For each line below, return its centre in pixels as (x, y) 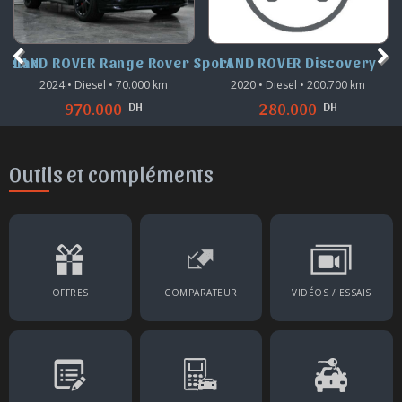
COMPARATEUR (201, 293)
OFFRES (70, 293)
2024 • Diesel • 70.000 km (104, 85)
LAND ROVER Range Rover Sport (123, 63)
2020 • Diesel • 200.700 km (298, 85)
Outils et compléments (111, 174)
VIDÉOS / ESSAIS (332, 293)
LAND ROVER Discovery (298, 63)
